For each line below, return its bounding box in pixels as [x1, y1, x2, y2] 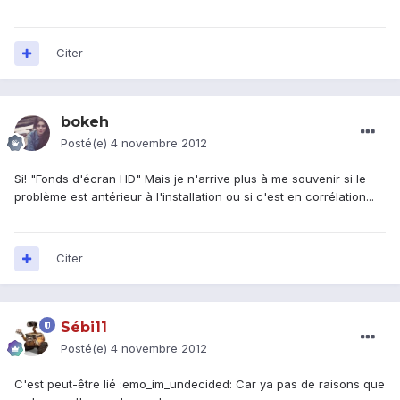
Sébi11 [61, 319, 107, 337]
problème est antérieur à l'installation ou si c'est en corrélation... [14, 189, 374, 204]
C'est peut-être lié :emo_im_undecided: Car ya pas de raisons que [14, 377, 385, 392]
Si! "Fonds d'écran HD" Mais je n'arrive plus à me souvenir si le [14, 171, 366, 187]
